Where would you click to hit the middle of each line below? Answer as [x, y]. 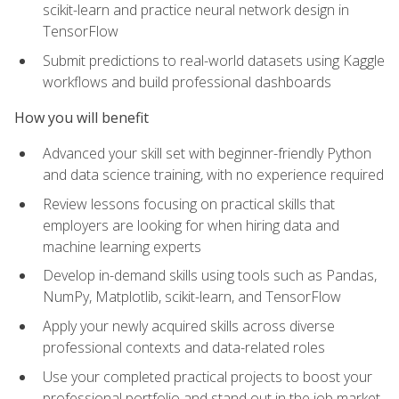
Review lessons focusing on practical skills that [189, 204]
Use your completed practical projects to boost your [208, 376]
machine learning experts [122, 246]
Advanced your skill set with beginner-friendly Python [207, 154]
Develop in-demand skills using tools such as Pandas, [210, 276]
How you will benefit [81, 118]
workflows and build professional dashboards [187, 81]
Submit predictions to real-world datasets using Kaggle [214, 60]
